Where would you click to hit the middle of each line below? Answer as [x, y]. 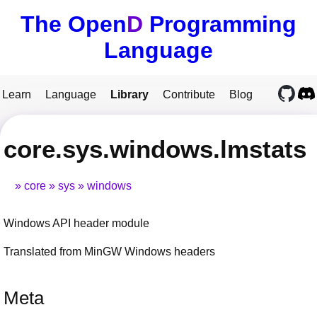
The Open [74, 24]
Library [129, 94]
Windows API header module [76, 224]
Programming [220, 24]
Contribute [189, 94]
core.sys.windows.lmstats [155, 149]
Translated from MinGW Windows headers [109, 252]
